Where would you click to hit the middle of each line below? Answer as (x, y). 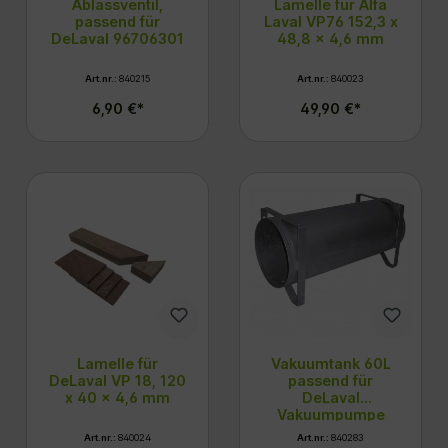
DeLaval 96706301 (117, 39)
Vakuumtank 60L (330, 364)
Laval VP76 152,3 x (330, 22)
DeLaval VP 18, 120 (117, 381)
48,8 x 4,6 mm (330, 39)
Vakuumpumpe (330, 415)
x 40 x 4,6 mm (117, 398)
